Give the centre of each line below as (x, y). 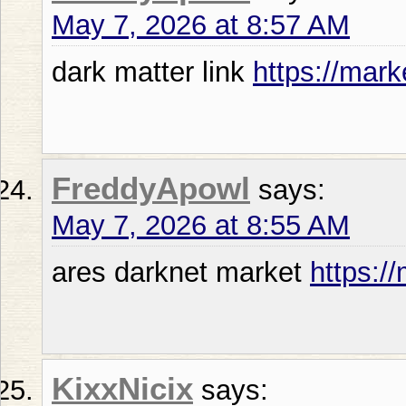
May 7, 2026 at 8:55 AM (201, 225)
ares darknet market (181, 272)
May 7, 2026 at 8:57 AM (201, 24)
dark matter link (152, 72)
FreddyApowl (151, 188)
